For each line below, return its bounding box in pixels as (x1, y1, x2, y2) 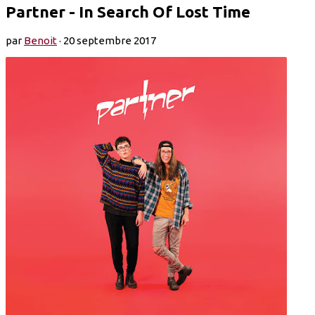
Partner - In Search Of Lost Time (6, 2, 250, 20)
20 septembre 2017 (63, 34, 156, 46)
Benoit (24, 34, 57, 46)
